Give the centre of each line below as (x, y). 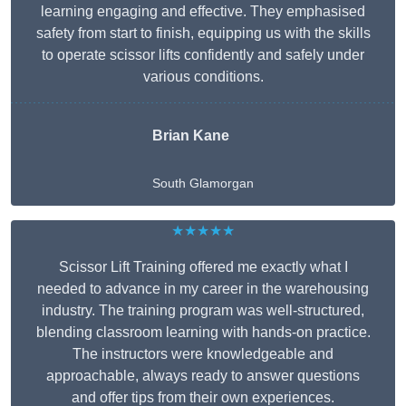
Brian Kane (191, 136)
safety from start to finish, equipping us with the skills (203, 34)
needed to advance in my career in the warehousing (203, 289)
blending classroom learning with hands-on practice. (203, 333)
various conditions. (203, 77)
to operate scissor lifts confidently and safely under (203, 55)
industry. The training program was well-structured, (203, 311)
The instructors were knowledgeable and (203, 354)
